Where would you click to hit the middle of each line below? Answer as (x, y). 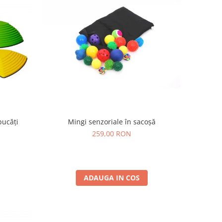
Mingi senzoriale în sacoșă (112, 121)
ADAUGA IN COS (112, 177)
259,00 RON (112, 133)
